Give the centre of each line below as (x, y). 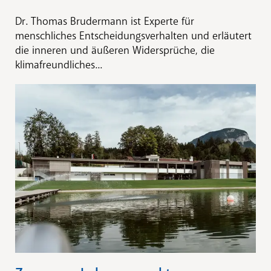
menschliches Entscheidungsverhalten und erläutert (133, 35)
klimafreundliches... (59, 64)
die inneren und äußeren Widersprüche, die (115, 50)
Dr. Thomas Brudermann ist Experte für (105, 21)
